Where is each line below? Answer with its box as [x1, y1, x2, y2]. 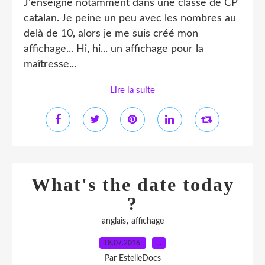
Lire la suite [110, 86, 155, 95]
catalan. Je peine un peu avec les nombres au [24, 13, 236, 24]
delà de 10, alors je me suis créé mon [24, 28, 198, 39]
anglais [101, 217, 126, 225]
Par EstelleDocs [104, 254, 161, 263]
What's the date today [31, 174, 234, 195]
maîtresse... [24, 59, 76, 70]
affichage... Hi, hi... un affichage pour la [24, 44, 203, 54]
